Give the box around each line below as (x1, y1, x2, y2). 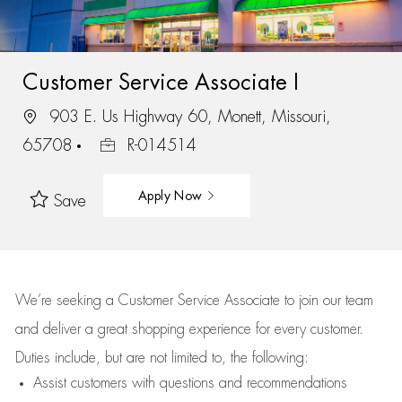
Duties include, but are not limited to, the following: (14, 351, 309, 365)
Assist (32, 376, 66, 390)
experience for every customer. (188, 322, 363, 336)
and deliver (14, 322, 85, 336)
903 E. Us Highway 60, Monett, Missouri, (43, 108, 331, 125)
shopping (131, 322, 189, 336)
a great (84, 322, 132, 336)
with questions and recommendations (127, 376, 347, 390)
